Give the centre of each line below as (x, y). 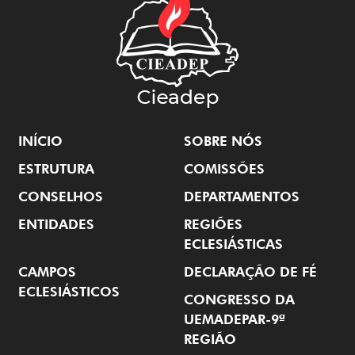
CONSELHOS (61, 197)
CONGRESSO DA (239, 300)
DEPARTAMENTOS (242, 197)
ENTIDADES (56, 225)
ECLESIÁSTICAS (233, 244)
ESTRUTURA (56, 169)
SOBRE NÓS (223, 141)
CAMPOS (47, 272)
